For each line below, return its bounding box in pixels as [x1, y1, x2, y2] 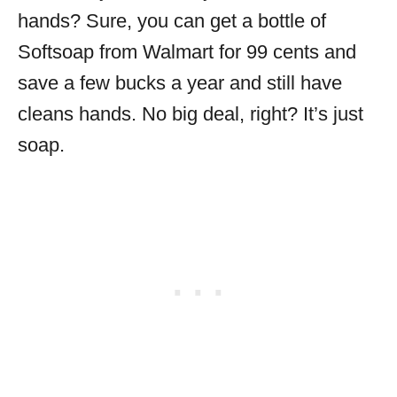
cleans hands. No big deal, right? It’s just [18, 103, 363, 125]
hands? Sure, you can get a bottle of [18, 10, 326, 32]
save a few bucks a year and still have [18, 72, 342, 94]
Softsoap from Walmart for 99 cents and [18, 41, 356, 63]
